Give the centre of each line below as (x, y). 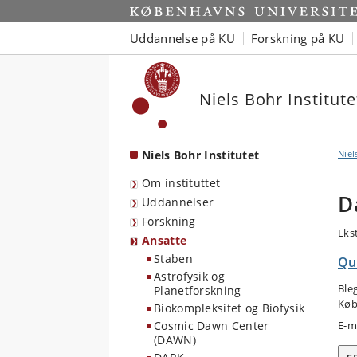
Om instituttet (181, 183)
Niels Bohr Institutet (201, 155)
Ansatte (165, 240)
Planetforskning (198, 290)
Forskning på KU (298, 38)
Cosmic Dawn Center (212, 326)
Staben (173, 259)
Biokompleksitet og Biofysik (229, 308)
